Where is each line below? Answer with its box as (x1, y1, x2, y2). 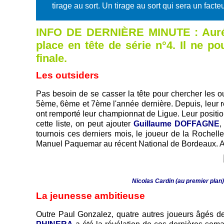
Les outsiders (36, 69, 99, 80)
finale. (36, 52, 67, 65)
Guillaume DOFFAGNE (130, 119, 219, 128)
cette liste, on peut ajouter (36, 119, 130, 128)
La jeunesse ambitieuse (36, 190, 145, 201)
